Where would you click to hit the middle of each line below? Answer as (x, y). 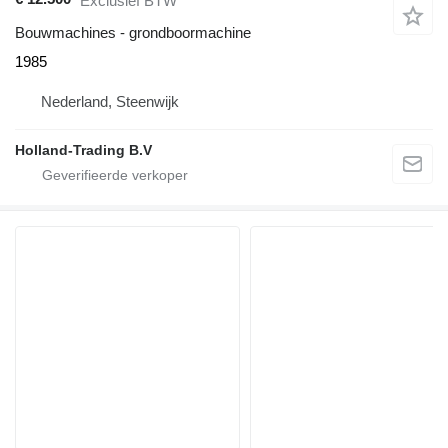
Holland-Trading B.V (83, 150)
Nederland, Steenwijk (110, 102)
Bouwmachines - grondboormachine (133, 33)
